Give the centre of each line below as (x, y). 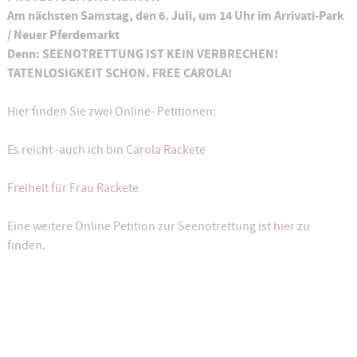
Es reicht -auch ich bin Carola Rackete (106, 150)
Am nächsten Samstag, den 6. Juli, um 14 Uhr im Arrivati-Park (175, 16)
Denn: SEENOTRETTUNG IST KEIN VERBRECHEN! (142, 54)
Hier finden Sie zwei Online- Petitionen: (111, 112)
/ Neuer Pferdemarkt (63, 35)
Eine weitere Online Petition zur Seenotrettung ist (140, 226)
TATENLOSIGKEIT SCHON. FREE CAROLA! (119, 73)
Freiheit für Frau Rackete (73, 188)
